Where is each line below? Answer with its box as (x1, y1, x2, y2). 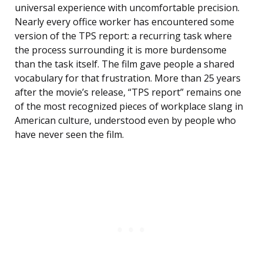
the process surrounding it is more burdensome (15, 43, 227, 57)
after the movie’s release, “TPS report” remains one (15, 86, 241, 99)
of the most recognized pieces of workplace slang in (15, 100, 243, 113)
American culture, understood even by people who (15, 114, 236, 127)
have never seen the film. (15, 128, 124, 141)
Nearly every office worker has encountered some (15, 15, 234, 29)
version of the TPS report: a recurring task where (15, 29, 232, 43)
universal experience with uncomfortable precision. (15, 1, 240, 15)
